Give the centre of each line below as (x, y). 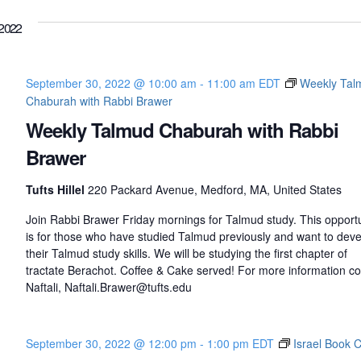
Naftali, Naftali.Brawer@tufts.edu (108, 287)
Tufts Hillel (56, 189)
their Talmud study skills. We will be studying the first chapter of (186, 253)
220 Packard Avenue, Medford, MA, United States (214, 189)
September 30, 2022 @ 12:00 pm (111, 343)
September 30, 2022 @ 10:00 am (111, 83)
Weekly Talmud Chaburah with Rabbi (182, 130)
